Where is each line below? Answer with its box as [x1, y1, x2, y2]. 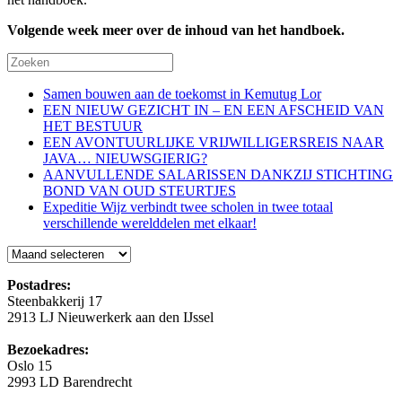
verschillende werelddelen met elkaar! [43, 214, 257, 231]
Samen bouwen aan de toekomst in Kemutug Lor [43, 85, 321, 101]
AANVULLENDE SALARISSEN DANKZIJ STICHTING [43, 166, 393, 182]
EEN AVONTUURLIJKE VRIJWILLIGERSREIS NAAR [43, 134, 384, 150]
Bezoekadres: [7, 341, 89, 357]
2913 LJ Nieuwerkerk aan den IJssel [7, 309, 214, 325]
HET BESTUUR [43, 118, 143, 134]
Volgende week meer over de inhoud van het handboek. [7, 22, 345, 38]
